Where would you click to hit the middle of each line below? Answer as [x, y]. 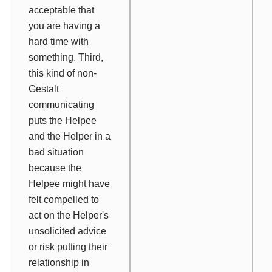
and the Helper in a [70, 136]
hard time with [59, 41]
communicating [61, 104]
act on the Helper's [69, 215]
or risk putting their [68, 246]
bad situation [56, 152]
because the [55, 168]
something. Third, [66, 57]
